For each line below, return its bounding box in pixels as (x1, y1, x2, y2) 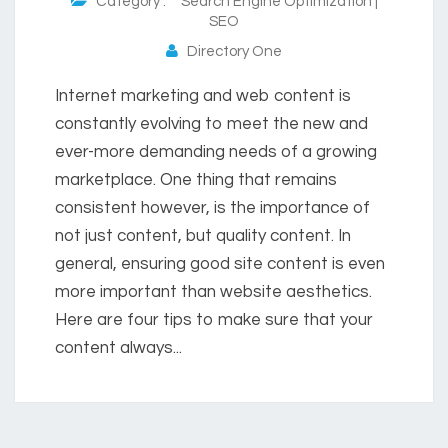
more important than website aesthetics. (55, 283, 372, 302)
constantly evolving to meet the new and (55, 115, 368, 134)
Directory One (178, 44, 282, 60)
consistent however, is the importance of (55, 199, 370, 218)
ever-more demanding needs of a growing (55, 143, 377, 162)
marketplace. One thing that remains (55, 171, 337, 190)
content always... (55, 339, 182, 358)
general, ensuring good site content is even (55, 255, 385, 274)
